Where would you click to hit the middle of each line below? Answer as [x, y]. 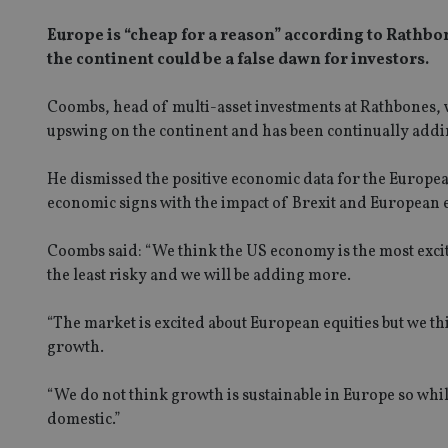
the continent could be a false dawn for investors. [238, 59]
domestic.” [83, 419]
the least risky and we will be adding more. [199, 275]
